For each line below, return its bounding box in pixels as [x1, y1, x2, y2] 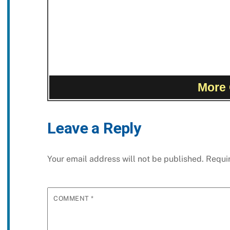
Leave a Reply [47, 119, 141, 138]
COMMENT [53, 194, 91, 202]
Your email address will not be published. [47, 154, 204, 164]
